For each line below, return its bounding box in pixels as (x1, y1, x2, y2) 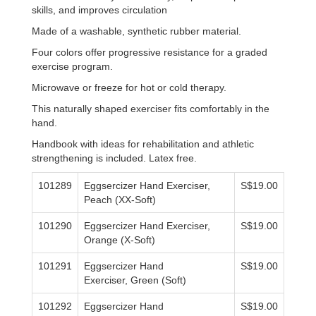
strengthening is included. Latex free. (32, 152, 197, 164)
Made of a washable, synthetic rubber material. (32, 25, 241, 37)
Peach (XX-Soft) (84, 194, 156, 205)
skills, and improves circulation (32, 4, 167, 16)
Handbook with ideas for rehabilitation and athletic (32, 138, 254, 150)
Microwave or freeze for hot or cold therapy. (32, 82, 226, 93)
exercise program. (32, 61, 113, 72)
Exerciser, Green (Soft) (84, 274, 186, 286)
